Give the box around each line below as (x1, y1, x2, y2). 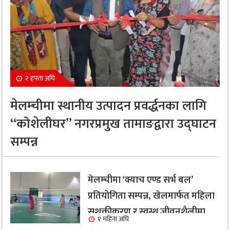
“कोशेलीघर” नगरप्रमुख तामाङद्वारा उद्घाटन (10, 113, 216, 135)
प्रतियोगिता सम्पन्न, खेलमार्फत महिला (88, 187, 215, 204)
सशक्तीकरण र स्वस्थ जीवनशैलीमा (88, 203, 206, 220)
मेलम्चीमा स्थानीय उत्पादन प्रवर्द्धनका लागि (10, 95, 206, 117)
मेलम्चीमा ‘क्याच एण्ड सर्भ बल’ (88, 171, 193, 188)
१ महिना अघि (98, 213, 129, 225)
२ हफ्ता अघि (25, 72, 55, 84)
